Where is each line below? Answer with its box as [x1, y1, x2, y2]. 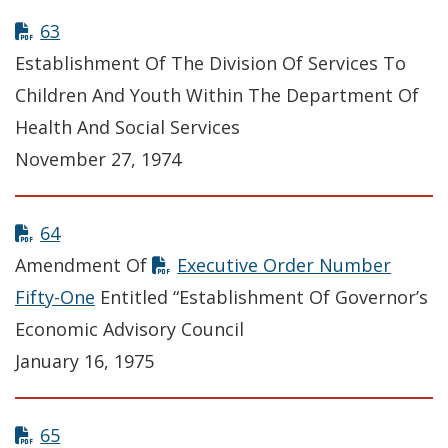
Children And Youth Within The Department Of [15, 83, 419, 108]
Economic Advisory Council [15, 317, 244, 342]
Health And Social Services [15, 115, 240, 140]
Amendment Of [15, 253, 152, 278]
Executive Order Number [177, 253, 392, 278]
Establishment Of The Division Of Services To [15, 51, 406, 76]
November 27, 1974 [15, 147, 181, 172]
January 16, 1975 [15, 349, 154, 374]
